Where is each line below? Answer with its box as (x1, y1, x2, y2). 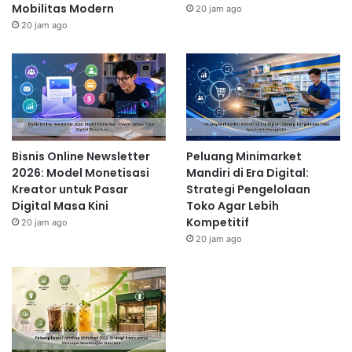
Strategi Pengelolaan (185, 181, 310, 197)
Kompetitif (185, 214, 249, 230)
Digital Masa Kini (12, 197, 108, 214)
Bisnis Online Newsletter (12, 148, 150, 164)
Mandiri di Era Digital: (185, 164, 309, 181)
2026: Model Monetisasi (12, 164, 149, 181)
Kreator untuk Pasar (12, 181, 128, 197)
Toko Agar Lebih (185, 197, 279, 214)
